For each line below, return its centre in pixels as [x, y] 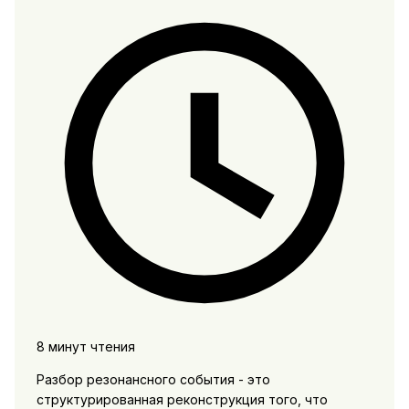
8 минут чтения [85, 346]
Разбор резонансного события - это [153, 379]
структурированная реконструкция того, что [182, 399]
